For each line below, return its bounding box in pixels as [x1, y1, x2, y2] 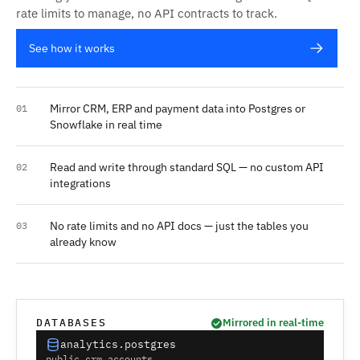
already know [50, 235, 117, 249]
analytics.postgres [60, 337, 176, 351]
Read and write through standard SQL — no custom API [50, 160, 324, 174]
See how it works [29, 41, 115, 55]
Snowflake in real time [50, 117, 162, 132]
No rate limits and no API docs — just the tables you [50, 219, 309, 233]
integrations [50, 176, 111, 190]
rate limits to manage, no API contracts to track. [16, 6, 277, 21]
